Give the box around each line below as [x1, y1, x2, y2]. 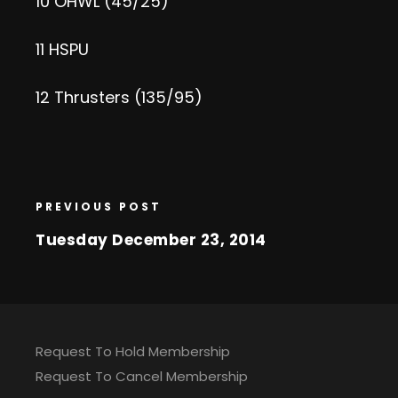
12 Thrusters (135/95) [36, 86, 203, 108]
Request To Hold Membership [36, 342, 230, 361]
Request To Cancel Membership [36, 367, 248, 386]
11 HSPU [36, 38, 89, 60]
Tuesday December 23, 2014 [36, 229, 267, 251]
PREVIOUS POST [36, 199, 162, 214]
